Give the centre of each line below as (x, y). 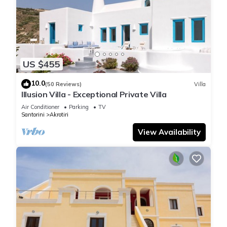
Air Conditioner (40, 107)
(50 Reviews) (63, 84)
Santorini (33, 115)
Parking (79, 107)
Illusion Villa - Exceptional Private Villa (94, 94)
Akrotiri (59, 115)
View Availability (169, 132)
